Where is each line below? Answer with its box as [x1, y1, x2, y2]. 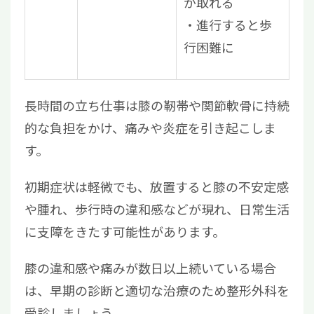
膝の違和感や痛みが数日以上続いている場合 [25, 259, 276, 278]
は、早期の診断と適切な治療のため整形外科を [25, 281, 289, 300]
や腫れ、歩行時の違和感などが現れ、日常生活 [25, 200, 289, 219]
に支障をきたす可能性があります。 [25, 222, 225, 241]
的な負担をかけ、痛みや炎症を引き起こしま [25, 118, 276, 137]
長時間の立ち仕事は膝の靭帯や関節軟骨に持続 [25, 96, 289, 115]
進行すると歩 [196, 15, 272, 34]
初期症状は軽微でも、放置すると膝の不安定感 [25, 177, 289, 196]
